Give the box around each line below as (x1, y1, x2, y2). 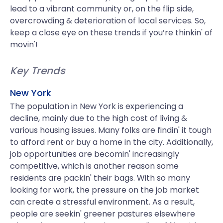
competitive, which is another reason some (10, 160, 179, 172)
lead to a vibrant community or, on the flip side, (10, 3, 194, 14)
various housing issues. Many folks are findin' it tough (10, 124, 212, 136)
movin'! (10, 39, 38, 50)
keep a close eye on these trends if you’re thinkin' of (10, 27, 213, 38)
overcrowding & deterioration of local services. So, (10, 15, 206, 26)
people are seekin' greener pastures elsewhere (10, 208, 195, 220)
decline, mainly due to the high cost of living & (10, 112, 187, 124)
